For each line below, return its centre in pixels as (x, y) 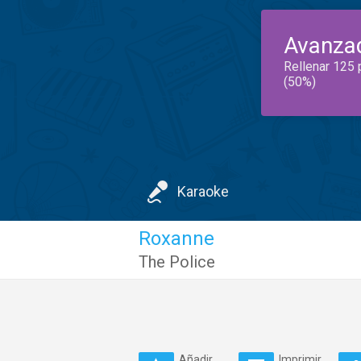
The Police (177, 262)
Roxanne (176, 239)
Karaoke (203, 191)
